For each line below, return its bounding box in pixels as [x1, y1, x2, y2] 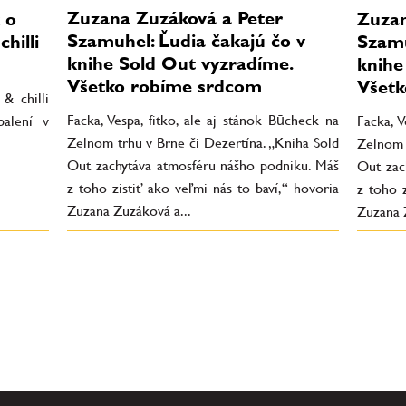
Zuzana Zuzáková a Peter [67, 6, 283, 29]
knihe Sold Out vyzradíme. [67, 52, 292, 74]
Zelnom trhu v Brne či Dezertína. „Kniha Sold [67, 134, 339, 152]
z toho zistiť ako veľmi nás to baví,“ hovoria [67, 179, 339, 198]
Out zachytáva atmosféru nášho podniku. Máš [67, 157, 339, 175]
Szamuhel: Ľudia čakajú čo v [67, 29, 305, 52]
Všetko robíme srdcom [67, 74, 262, 97]
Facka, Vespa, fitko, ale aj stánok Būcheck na [67, 111, 339, 130]
